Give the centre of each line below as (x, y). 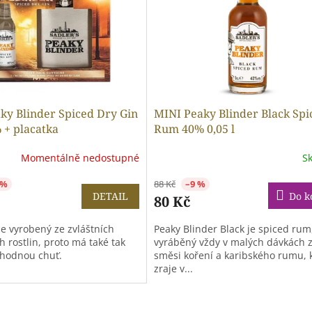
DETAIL (110, 196)
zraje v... (173, 269)
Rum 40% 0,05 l (194, 129)
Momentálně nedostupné (80, 157)
